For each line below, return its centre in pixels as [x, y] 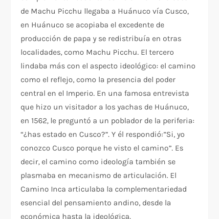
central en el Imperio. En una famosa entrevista [105, 93]
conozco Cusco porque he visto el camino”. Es [102, 148]
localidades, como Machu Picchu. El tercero [98, 52]
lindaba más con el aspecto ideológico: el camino [108, 66]
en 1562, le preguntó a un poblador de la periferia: [108, 121]
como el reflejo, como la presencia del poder [98, 80]
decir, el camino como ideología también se [98, 162]
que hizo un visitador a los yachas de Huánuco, [105, 107]
